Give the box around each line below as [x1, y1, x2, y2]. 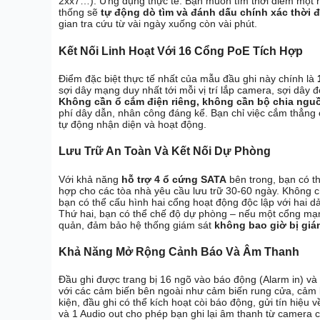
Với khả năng [59, 173, 121, 185]
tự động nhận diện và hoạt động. [59, 119, 206, 131]
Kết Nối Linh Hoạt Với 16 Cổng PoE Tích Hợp [59, 44, 303, 57]
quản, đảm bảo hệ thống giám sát [59, 219, 214, 231]
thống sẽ [59, 6, 101, 19]
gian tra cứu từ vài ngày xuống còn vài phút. [59, 18, 257, 30]
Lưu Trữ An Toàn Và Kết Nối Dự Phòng [59, 145, 271, 158]
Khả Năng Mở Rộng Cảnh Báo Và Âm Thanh [59, 245, 299, 258]
